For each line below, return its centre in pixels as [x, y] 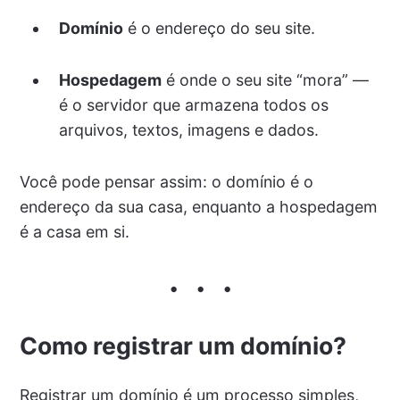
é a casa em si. [74, 232]
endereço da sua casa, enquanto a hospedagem [198, 207]
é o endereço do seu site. [219, 28]
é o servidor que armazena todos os [193, 105]
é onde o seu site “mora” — [265, 80]
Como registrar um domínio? [183, 346]
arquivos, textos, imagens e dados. [188, 130]
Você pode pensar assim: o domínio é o [166, 182]
